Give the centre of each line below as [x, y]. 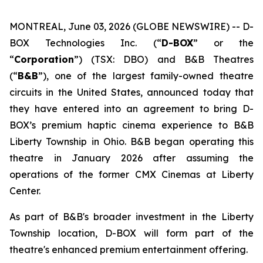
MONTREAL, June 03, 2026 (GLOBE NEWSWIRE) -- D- [131, 26]
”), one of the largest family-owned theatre [146, 76]
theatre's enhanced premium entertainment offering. [129, 249]
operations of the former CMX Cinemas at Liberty [131, 174]
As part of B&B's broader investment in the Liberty [131, 217]
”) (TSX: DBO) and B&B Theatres [164, 59]
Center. [25, 191]
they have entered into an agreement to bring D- [131, 109]
